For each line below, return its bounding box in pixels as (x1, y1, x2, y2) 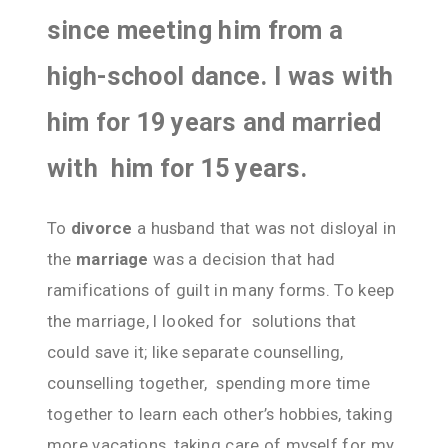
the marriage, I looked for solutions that (47, 310, 362, 331)
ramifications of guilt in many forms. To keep (47, 279, 395, 300)
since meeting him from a (47, 16, 344, 46)
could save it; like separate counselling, (47, 341, 344, 362)
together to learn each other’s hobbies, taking (47, 403, 393, 424)
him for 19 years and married (47, 108, 382, 138)
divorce (71, 217, 137, 238)
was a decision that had (153, 248, 336, 269)
